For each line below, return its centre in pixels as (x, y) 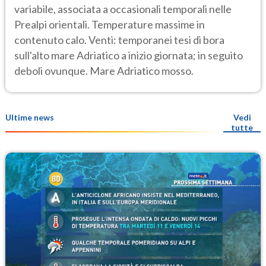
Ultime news (30, 118)
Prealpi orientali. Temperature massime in (110, 24)
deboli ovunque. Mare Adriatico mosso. (104, 70)
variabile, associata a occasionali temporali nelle (123, 9)
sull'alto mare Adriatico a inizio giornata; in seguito (129, 55)
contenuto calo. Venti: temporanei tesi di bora (119, 39)
